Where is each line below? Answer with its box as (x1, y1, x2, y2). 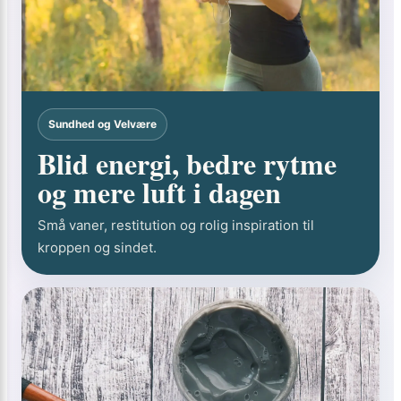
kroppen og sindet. (38, 239, 157, 256)
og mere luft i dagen (38, 171, 281, 213)
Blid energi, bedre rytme (38, 142, 337, 184)
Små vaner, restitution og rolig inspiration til (38, 217, 314, 234)
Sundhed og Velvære (48, 117, 157, 131)
